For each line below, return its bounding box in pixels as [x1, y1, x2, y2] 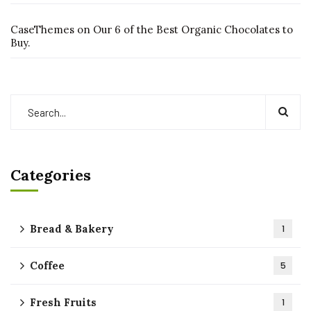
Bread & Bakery [30, 222, 114, 235]
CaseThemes [10, 23, 74, 36]
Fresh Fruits [30, 296, 96, 309]
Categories [10, 165, 91, 185]
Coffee [30, 259, 65, 272]
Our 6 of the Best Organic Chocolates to [93, 23, 293, 36]
